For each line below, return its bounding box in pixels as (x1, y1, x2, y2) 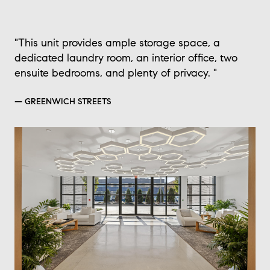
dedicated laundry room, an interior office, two (14, 51, 237, 65)
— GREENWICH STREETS (14, 96, 111, 107)
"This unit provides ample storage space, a (14, 36, 220, 50)
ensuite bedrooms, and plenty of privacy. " (14, 66, 217, 80)
